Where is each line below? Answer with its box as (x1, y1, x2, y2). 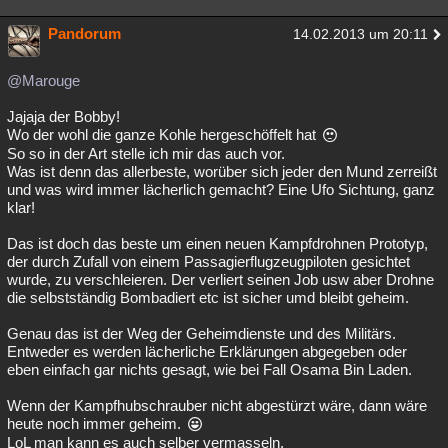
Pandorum (48, 25, 121, 42)
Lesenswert (21, 53, 87, 68)
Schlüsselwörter (115, 53, 207, 68)
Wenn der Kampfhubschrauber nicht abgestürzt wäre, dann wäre (7, 397, 427, 414)
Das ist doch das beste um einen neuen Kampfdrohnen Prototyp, (7, 235, 428, 252)
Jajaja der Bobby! (7, 108, 120, 125)
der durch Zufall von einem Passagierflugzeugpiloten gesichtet (7, 253, 410, 270)
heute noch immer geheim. (7, 415, 185, 432)
